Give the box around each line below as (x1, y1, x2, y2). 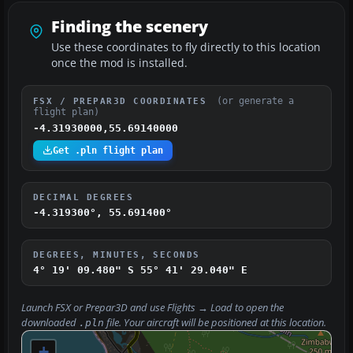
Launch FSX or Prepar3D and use (21, 300, 167, 314)
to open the (232, 300, 284, 314)
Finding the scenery (51, 15, 208, 37)
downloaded (21, 315, 79, 329)
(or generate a (216, 95, 294, 106)
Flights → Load (167, 300, 232, 314)
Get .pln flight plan (53, 144, 163, 156)
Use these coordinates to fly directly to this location (51, 39, 321, 54)
